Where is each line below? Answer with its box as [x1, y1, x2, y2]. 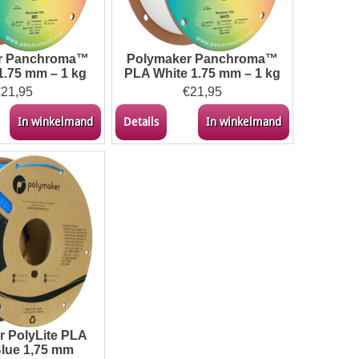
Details [123, 115, 159, 128]
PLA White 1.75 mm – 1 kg [123, 66, 280, 80]
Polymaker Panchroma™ [126, 51, 278, 66]
